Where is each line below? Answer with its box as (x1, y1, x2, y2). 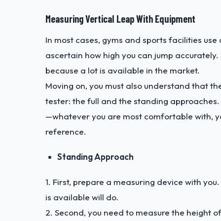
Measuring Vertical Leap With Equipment (45, 13, 195, 25)
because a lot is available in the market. (45, 65, 200, 76)
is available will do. (45, 192, 119, 203)
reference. (45, 126, 86, 137)
